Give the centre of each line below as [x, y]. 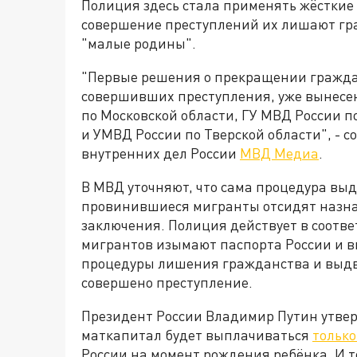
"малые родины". [139, 43]
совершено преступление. [167, 282]
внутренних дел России [161, 153]
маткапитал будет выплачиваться [197, 334]
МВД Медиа [279, 153]
